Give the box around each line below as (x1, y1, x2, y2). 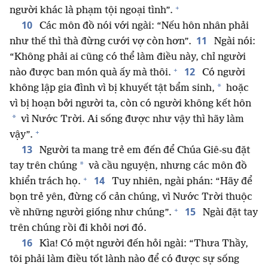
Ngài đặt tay (200, 207, 258, 219)
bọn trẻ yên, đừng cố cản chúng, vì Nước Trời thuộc (10, 191, 252, 203)
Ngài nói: (212, 36, 255, 48)
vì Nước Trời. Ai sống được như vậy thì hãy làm (19, 114, 244, 126)
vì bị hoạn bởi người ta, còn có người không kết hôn (10, 98, 251, 110)
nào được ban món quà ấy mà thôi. (10, 67, 171, 79)
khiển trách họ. (10, 176, 81, 188)
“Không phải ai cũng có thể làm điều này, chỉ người (10, 51, 246, 63)
